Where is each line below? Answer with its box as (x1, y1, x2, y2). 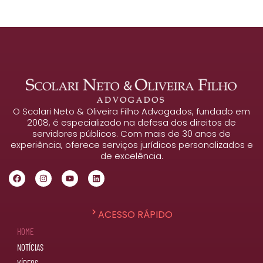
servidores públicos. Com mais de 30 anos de (32, 127, 231, 140)
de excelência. (100, 150, 163, 163)
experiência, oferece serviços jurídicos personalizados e (10, 139, 253, 151)
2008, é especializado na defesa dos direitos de (27, 116, 236, 129)
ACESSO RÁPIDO (97, 207, 173, 221)
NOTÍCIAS (17, 241, 43, 252)
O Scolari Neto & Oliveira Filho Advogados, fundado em (13, 105, 250, 118)
